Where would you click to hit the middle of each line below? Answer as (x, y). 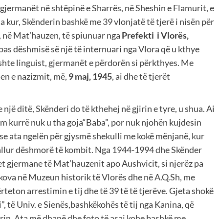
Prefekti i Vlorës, (155, 35)
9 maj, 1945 (90, 77)
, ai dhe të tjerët (141, 77)
